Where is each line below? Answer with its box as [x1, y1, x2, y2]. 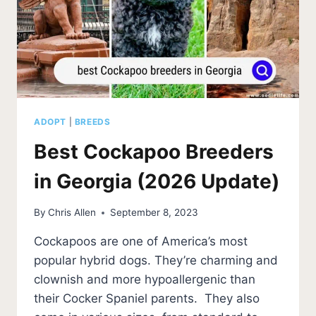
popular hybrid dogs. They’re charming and [34, 253, 278, 268]
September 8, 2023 [110, 207, 199, 219]
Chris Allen [48, 207, 97, 219]
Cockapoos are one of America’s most [34, 234, 248, 249]
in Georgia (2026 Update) [34, 169, 279, 193]
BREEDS [74, 116, 111, 127]
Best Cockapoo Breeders [34, 139, 274, 164]
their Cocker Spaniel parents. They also [34, 291, 260, 306]
